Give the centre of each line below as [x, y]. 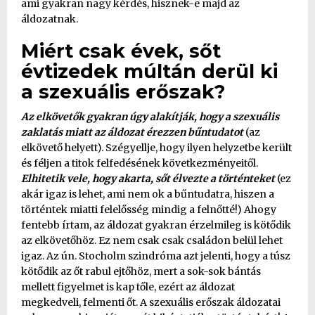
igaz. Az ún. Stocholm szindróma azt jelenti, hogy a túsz [156, 256]
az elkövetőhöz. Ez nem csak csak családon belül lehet [152, 240]
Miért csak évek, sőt [121, 51]
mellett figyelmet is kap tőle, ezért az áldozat [128, 287]
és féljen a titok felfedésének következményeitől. [140, 163]
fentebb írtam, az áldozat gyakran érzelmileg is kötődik [156, 225]
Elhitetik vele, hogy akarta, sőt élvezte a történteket [148, 178]
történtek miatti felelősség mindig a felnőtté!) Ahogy [149, 209]
